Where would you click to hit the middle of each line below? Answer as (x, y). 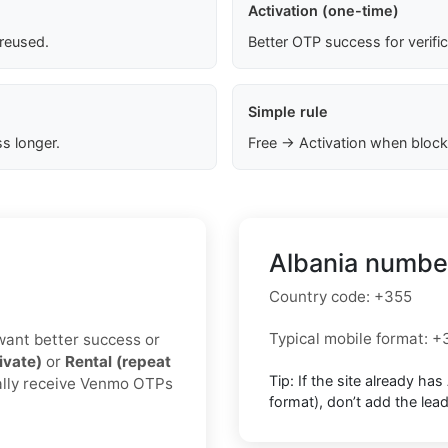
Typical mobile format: (350, 339)
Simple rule (287, 112)
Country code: (321, 297)
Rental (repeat (118, 362)
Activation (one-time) (323, 11)
